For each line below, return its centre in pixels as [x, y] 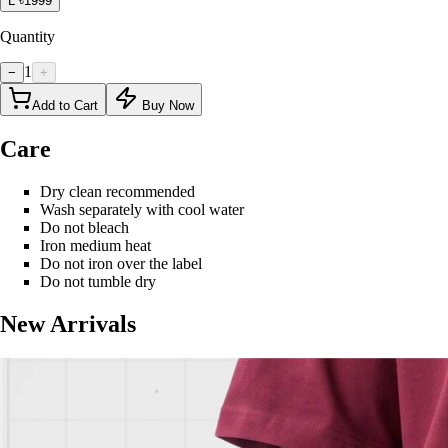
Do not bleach [86, 227]
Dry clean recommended [119, 191]
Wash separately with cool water [144, 209]
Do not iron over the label [121, 263]
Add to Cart [65, 105]
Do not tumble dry [98, 281]
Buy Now [166, 105]
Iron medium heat [95, 245]
